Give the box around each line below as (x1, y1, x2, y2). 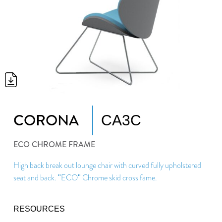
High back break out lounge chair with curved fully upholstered (13, 160, 202, 171)
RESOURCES (13, 205, 65, 214)
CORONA (13, 110, 79, 131)
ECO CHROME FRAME (13, 139, 96, 151)
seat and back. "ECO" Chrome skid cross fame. (13, 172, 158, 184)
